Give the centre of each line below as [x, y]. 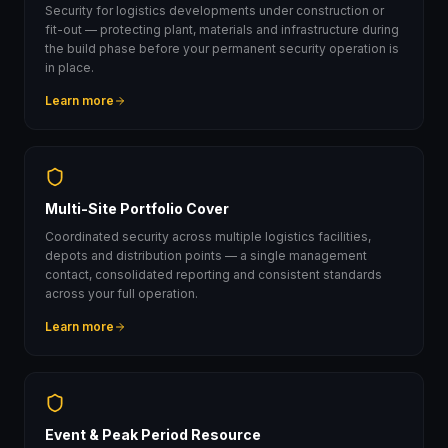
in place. [69, 67]
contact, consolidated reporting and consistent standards [213, 274]
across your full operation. [121, 293]
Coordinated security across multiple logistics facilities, [208, 236]
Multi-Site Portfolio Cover [137, 208]
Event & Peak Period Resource [153, 434]
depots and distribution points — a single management [206, 255]
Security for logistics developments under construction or [214, 10]
